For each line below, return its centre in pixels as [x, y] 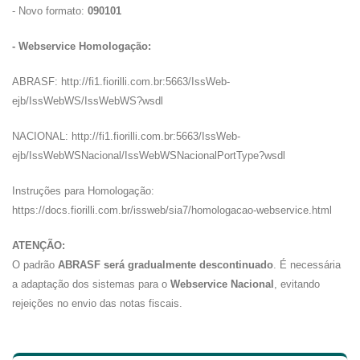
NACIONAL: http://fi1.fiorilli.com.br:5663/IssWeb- [126, 136]
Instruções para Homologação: [83, 191]
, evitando [297, 284]
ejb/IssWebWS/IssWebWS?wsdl [88, 101]
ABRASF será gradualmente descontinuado [166, 265]
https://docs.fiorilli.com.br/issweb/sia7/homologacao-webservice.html [172, 210]
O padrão [35, 265]
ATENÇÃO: [39, 245]
